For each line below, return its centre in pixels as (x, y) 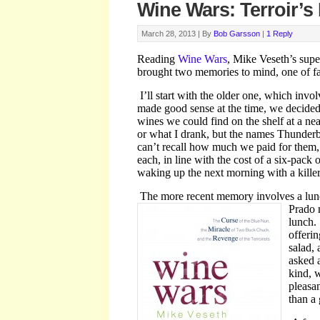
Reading (157, 59)
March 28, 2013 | (172, 34)
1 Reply (280, 34)
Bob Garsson (237, 34)
